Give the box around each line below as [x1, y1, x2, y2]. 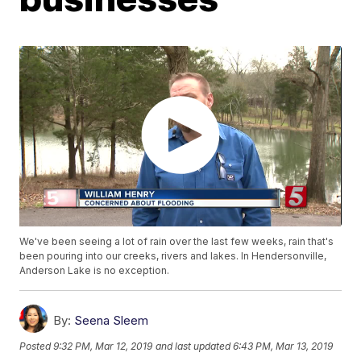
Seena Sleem [74, 313, 149, 329]
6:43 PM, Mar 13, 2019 [233, 339, 334, 352]
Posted [19, 339, 54, 352]
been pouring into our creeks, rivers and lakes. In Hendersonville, [19, 250, 327, 263]
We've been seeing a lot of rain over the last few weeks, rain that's [19, 235, 334, 248]
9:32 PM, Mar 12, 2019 [53, 339, 153, 352]
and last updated [156, 339, 231, 352]
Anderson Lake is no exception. [19, 264, 170, 277]
